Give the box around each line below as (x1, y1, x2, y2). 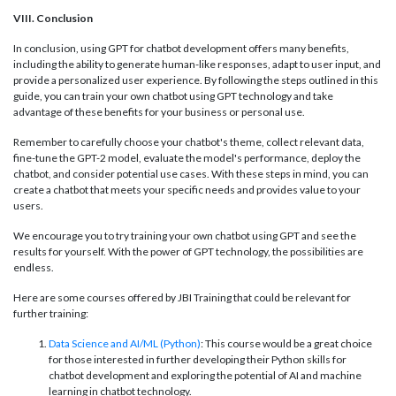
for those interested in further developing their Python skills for (49, 353, 346, 367)
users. (13, 199, 43, 213)
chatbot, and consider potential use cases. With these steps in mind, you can (13, 167, 369, 181)
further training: (13, 307, 88, 321)
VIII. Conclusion (13, 11, 93, 26)
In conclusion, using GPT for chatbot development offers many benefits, (13, 42, 349, 56)
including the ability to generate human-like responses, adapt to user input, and (13, 57, 381, 72)
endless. (13, 261, 54, 275)
